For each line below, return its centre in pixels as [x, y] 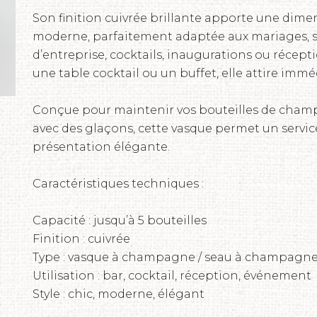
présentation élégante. [101, 147]
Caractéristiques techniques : [118, 184]
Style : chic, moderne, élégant [119, 294]
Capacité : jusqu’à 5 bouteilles [120, 220]
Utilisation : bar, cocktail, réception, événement [172, 276]
